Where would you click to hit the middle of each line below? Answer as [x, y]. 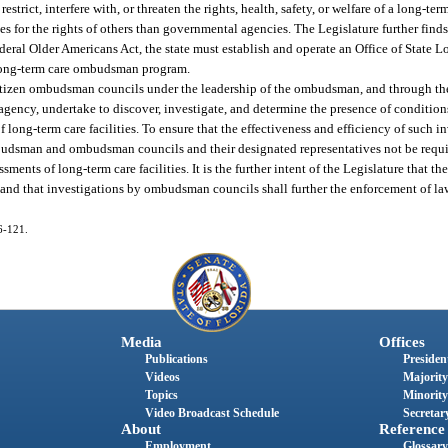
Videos [162, 377]
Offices [401, 342]
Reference [411, 429]
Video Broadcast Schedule [211, 413]
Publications [176, 359]
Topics [161, 395]
